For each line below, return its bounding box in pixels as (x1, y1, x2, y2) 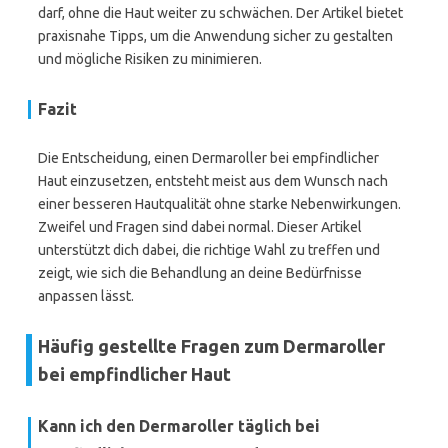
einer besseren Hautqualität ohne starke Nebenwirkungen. (38, 196, 401, 212)
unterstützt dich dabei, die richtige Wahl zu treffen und (38, 242, 380, 258)
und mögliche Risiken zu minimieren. (38, 51, 262, 67)
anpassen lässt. (38, 288, 134, 304)
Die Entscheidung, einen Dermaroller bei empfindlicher (38, 150, 379, 166)
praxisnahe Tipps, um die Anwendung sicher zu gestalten (38, 28, 393, 44)
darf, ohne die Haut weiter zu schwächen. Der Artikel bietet (38, 5, 403, 21)
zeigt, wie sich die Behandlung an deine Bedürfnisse (38, 265, 362, 281)
